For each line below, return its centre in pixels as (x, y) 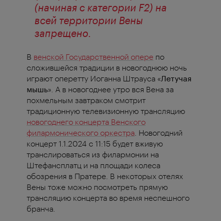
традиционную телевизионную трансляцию (106, 111)
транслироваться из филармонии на (93, 154)
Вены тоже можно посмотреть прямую (97, 187)
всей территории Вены (89, 20)
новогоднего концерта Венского (86, 122)
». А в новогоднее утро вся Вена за (111, 89)
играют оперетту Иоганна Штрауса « (94, 78)
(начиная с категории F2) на (101, 8)
